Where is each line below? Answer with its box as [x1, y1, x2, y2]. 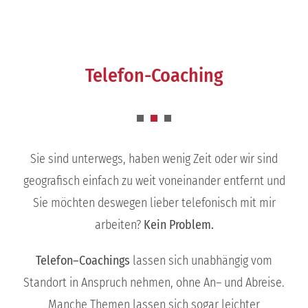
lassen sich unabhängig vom [130, 253, 272, 269]
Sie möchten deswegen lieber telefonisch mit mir [32, 195, 276, 211]
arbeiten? [94, 217, 144, 233]
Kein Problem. [143, 217, 214, 233]
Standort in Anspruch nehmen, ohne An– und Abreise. [23, 275, 285, 291]
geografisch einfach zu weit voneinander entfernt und [23, 173, 285, 189]
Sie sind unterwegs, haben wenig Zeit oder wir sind [30, 151, 278, 167]
